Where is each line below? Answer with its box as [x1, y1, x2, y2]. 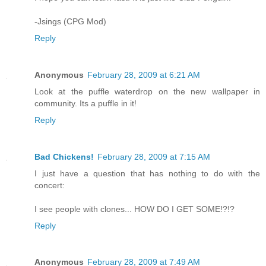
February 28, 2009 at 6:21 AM [87, 69, 200, 80]
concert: [34, 180, 65, 190]
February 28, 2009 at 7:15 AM [97, 151, 210, 161]
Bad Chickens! [34, 151, 94, 161]
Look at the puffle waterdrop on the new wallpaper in [34, 86, 260, 96]
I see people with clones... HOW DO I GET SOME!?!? [34, 204, 235, 214]
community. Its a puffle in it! [34, 98, 137, 108]
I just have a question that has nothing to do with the [34, 168, 260, 178]
